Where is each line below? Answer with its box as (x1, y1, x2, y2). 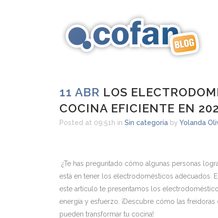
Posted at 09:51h (59, 119, 115, 127)
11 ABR (59, 85, 100, 99)
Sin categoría (125, 119, 168, 127)
